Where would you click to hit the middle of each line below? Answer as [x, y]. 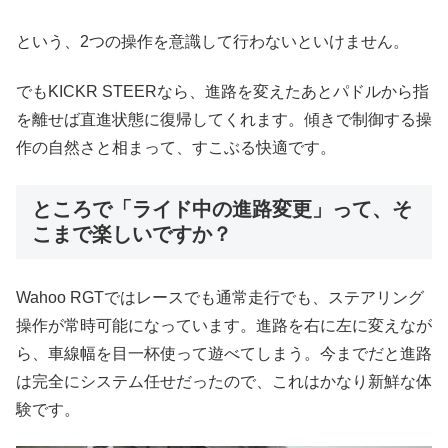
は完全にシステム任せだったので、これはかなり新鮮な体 [224, 382]
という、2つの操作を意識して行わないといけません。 [212, 42]
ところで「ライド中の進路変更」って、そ [222, 208]
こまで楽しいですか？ [132, 233]
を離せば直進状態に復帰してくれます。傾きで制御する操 [224, 120]
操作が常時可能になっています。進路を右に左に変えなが [224, 326]
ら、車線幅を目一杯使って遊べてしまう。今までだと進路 [224, 354]
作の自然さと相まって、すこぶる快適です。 [176, 148]
